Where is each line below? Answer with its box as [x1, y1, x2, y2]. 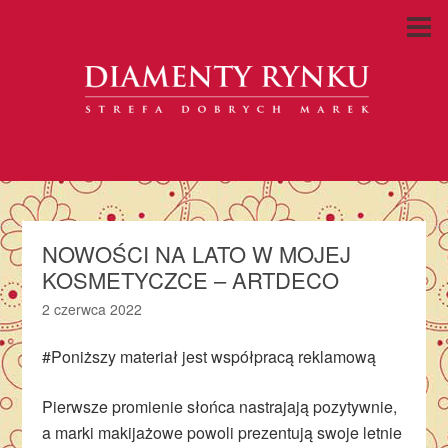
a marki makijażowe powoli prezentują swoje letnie [42, 421, 403, 444]
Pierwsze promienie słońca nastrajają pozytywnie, [42, 395, 398, 418]
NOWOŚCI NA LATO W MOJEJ [42, 238, 352, 269]
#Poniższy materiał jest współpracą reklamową [42, 345, 377, 368]
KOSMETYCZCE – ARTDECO [42, 264, 340, 295]
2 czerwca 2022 [42, 299, 143, 319]
